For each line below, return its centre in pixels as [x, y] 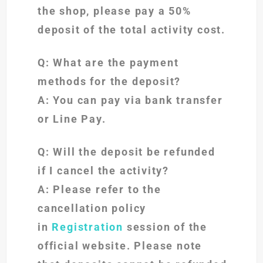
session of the [166, 227]
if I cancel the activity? [104, 171]
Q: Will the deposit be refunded [127, 152]
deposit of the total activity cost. [131, 30]
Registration [88, 227]
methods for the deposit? [109, 82]
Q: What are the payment [108, 63]
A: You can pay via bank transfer [130, 100]
